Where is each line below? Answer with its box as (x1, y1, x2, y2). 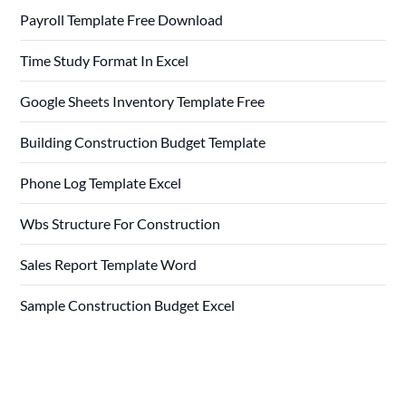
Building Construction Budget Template (20, 133, 266, 151)
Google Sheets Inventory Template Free (20, 92, 266, 111)
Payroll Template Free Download (20, 11, 224, 29)
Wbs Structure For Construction (20, 215, 221, 233)
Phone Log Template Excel (20, 174, 182, 192)
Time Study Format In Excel (20, 52, 189, 70)
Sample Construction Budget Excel (20, 296, 236, 314)
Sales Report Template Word (20, 256, 198, 274)
